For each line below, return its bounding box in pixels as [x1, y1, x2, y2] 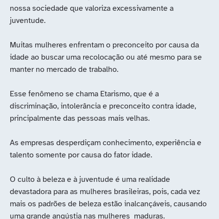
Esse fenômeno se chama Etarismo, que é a [10, 89, 159, 99]
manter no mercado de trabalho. [10, 65, 118, 75]
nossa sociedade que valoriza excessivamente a [10, 3, 174, 14]
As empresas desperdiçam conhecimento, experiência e [10, 138, 201, 148]
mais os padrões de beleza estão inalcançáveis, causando [10, 199, 207, 209]
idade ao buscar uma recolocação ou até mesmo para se [10, 52, 202, 63]
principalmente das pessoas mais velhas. [10, 113, 150, 124]
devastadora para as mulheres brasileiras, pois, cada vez [10, 187, 200, 197]
